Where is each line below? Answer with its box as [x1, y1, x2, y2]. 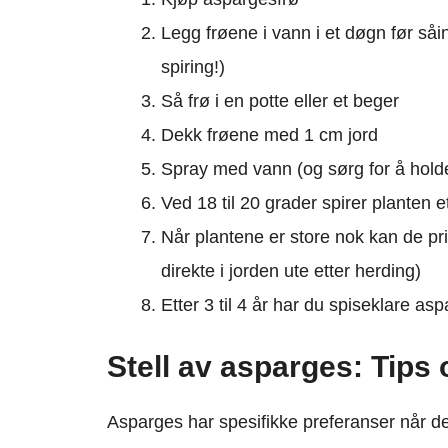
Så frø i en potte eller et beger [161, 91, 399, 112]
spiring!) [161, 57, 225, 78]
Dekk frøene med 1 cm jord [161, 125, 378, 146]
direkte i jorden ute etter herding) [161, 261, 421, 282]
